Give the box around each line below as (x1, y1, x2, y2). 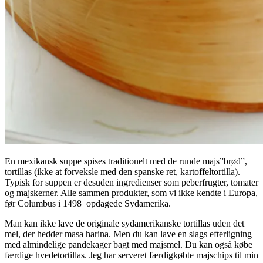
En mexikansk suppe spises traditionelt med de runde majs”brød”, (5, 156, 247, 166)
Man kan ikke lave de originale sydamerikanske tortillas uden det (5, 218, 244, 228)
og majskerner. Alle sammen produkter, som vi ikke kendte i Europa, (5, 187, 258, 198)
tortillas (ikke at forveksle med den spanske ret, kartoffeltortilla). (5, 166, 240, 177)
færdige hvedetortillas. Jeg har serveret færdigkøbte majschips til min (5, 249, 258, 260)
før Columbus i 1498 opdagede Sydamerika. (5, 198, 171, 208)
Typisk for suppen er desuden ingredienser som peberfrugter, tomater (5, 177, 258, 187)
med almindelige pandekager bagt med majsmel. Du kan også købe (5, 239, 252, 249)
